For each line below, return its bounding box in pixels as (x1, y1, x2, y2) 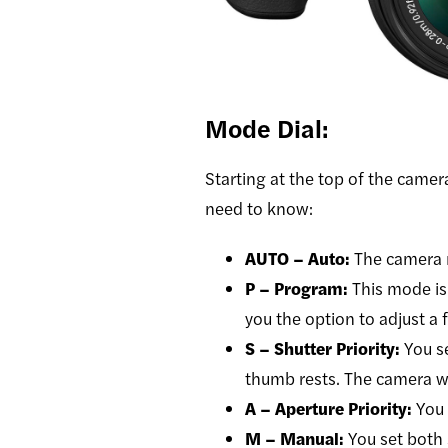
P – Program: (245, 275, 348, 300)
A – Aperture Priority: (245, 395, 412, 420)
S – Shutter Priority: (245, 335, 400, 360)
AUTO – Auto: (245, 245, 350, 270)
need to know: (205, 195, 313, 220)
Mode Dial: (205, 109, 329, 145)
